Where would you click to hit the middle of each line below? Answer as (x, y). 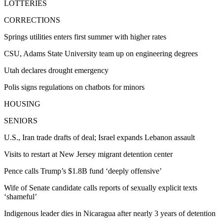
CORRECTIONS (32, 20)
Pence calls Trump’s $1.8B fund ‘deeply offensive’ (83, 171)
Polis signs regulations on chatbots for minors (74, 87)
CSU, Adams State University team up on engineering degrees (101, 54)
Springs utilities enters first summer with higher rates (85, 37)
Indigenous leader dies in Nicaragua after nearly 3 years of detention (110, 214)
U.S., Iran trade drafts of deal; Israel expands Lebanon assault (99, 138)
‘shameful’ (20, 197)
